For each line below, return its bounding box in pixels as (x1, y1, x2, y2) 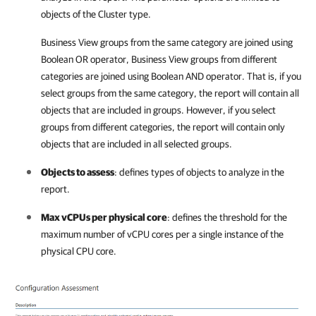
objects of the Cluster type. (41, 8, 151, 20)
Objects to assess (41, 166, 114, 178)
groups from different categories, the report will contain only (41, 121, 285, 133)
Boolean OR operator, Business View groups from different (41, 54, 277, 65)
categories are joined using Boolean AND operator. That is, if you (41, 71, 301, 82)
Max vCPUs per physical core (41, 212, 167, 223)
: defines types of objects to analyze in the (114, 166, 284, 178)
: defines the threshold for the (167, 212, 287, 223)
